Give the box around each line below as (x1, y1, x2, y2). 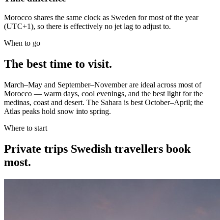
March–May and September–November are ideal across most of (4, 80, 201, 89)
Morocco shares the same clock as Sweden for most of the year (4, 13, 198, 22)
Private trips (4, 142, 71, 155)
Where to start (4, 123, 47, 132)
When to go (4, 38, 40, 47)
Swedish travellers (71, 142, 163, 155)
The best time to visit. (4, 57, 112, 70)
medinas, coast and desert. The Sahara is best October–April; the (4, 98, 203, 107)
